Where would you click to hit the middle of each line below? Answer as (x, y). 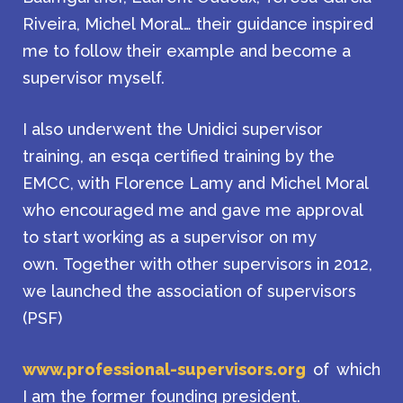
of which (347, 369)
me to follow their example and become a (187, 51)
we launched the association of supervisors (189, 291)
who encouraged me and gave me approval (193, 210)
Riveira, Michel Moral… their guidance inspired (198, 24)
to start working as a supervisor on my (170, 237)
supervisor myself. (94, 78)
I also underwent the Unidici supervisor (173, 129)
